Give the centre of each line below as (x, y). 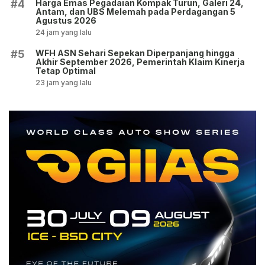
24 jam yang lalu (64, 32)
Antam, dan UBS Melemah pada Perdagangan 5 (135, 11)
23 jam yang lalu (64, 82)
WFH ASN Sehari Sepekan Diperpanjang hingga (135, 53)
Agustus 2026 (66, 20)
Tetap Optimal (66, 70)
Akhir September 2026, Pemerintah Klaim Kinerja (140, 62)
